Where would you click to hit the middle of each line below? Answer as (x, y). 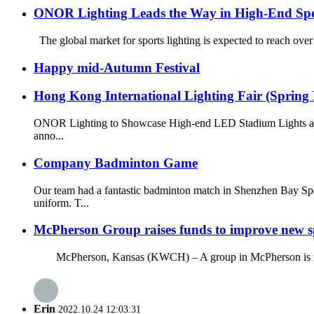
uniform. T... (61, 203)
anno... (49, 136)
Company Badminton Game (116, 163)
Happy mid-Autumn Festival (117, 67)
